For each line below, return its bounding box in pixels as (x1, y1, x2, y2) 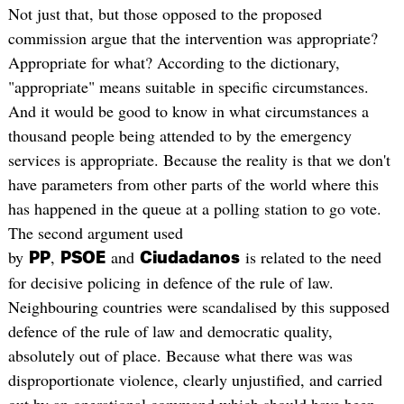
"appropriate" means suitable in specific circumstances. (7, 75, 369, 97)
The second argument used (7, 221, 183, 243)
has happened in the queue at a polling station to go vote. (7, 197, 381, 219)
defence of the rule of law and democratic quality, (7, 319, 333, 342)
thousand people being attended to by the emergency (7, 124, 352, 146)
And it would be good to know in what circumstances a (7, 99, 369, 122)
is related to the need (239, 245, 381, 268)
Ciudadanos (139, 249, 240, 266)
